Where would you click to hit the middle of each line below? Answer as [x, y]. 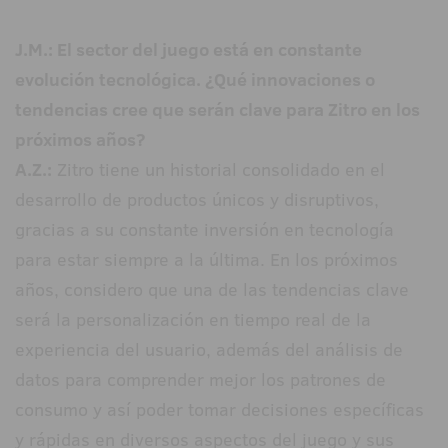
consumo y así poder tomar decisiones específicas [219, 410]
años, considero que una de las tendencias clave [212, 290]
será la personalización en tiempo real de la [193, 320]
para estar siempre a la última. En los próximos [206, 260]
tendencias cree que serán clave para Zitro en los [217, 110]
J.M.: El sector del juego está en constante [188, 50]
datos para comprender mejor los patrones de [200, 380]
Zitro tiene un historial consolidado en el [218, 170]
